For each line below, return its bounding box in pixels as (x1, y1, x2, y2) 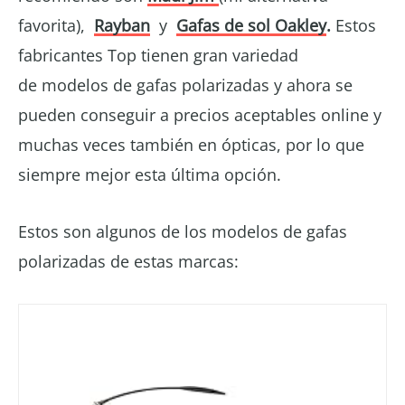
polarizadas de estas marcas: (18, 250, 239, 272)
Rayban (94, 14, 150, 36)
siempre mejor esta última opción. (18, 163, 281, 185)
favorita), (18, 14, 89, 36)
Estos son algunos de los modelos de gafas (18, 220, 347, 242)
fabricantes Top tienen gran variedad (18, 43, 298, 66)
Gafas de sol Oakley (176, 14, 326, 36)
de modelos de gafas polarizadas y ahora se (18, 73, 353, 96)
